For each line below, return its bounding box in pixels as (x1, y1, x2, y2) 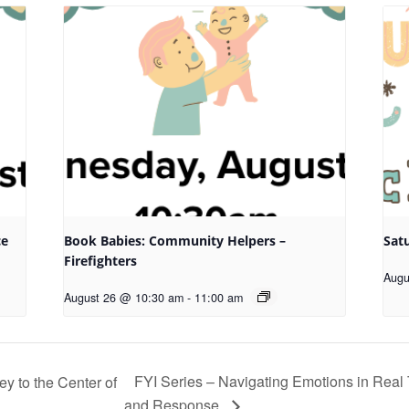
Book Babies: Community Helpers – (64, 232, 287, 250)
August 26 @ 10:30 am (64, 289, 184, 307)
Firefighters (64, 252, 138, 270)
